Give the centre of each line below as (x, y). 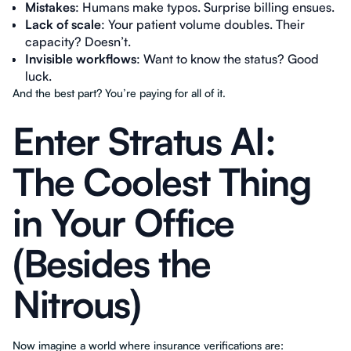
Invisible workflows (81, 59)
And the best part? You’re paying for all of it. (119, 93)
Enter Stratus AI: (144, 141)
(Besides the (112, 263)
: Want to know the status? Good (228, 59)
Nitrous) (77, 304)
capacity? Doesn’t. (78, 42)
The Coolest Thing (162, 182)
